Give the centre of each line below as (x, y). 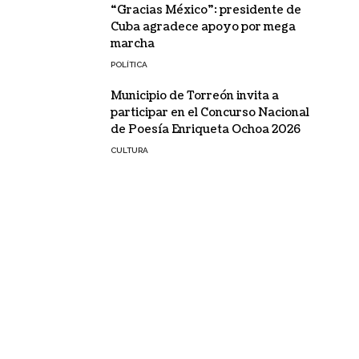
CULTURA (129, 150)
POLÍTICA (129, 65)
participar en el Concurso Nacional (210, 113)
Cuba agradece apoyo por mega (203, 27)
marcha (132, 44)
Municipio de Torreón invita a (194, 96)
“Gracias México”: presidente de (206, 10)
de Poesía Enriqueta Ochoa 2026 (205, 129)
